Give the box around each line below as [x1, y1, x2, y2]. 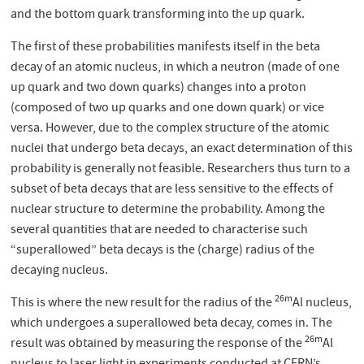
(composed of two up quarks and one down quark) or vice [11, 98, 325, 119]
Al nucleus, [292, 293, 353, 314]
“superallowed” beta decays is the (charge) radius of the [11, 240, 315, 261]
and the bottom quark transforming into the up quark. [11, 5, 305, 25]
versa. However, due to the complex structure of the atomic [11, 119, 330, 139]
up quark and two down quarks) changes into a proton [11, 78, 307, 98]
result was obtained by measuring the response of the [11, 334, 305, 354]
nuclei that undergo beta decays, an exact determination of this [11, 139, 353, 159]
